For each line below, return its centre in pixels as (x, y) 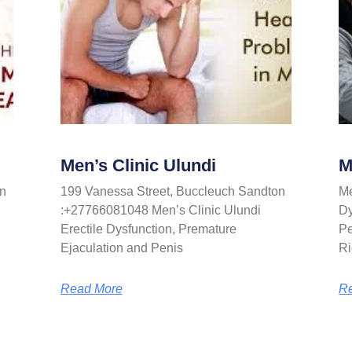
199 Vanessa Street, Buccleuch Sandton (172, 192)
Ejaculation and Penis (121, 248)
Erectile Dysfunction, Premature (148, 229)
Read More (91, 289)
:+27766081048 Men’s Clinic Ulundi (160, 211)
